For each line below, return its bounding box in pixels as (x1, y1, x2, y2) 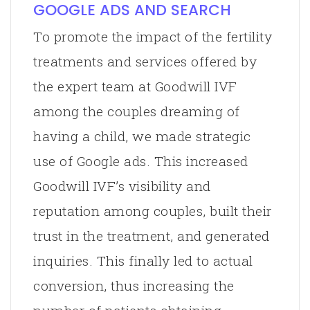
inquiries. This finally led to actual (33, 251, 253, 269)
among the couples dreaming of (33, 102, 240, 120)
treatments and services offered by (33, 52, 257, 70)
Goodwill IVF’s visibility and (33, 176, 211, 194)
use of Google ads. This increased (33, 152, 248, 170)
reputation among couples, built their (33, 201, 272, 219)
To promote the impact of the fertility (33, 27, 272, 45)
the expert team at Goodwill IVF (33, 77, 237, 95)
